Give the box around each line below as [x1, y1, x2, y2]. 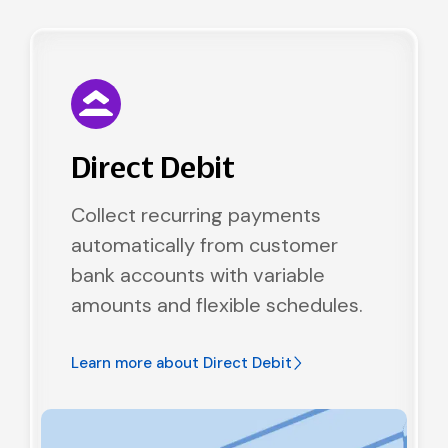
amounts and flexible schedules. [71, 292, 363, 318]
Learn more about [71, 353, 203, 373]
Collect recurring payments [71, 202, 321, 228]
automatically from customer [71, 232, 338, 258]
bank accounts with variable [71, 262, 325, 288]
